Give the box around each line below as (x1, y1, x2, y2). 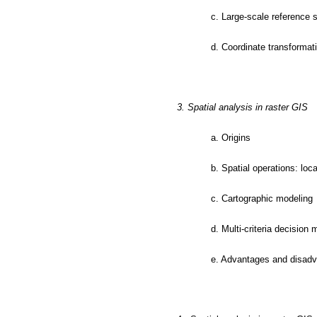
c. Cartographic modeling (210, 193, 313, 204)
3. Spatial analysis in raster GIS (176, 102, 308, 113)
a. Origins (210, 132, 250, 143)
